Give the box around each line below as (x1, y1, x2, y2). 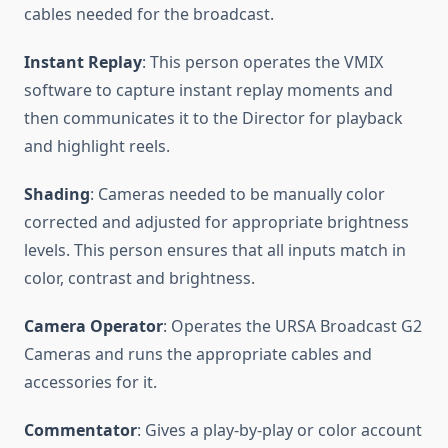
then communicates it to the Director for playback (24, 106, 403, 129)
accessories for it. (24, 370, 157, 393)
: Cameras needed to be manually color (90, 182, 385, 205)
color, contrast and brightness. (24, 266, 255, 289)
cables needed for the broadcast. (24, 2, 274, 25)
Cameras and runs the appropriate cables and (24, 342, 372, 365)
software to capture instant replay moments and (24, 78, 393, 101)
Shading (24, 182, 90, 205)
